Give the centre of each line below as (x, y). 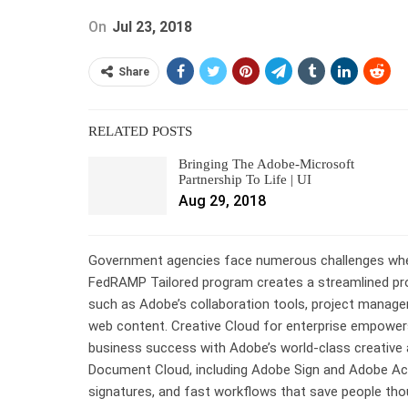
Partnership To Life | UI (245, 179)
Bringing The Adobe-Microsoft (266, 163)
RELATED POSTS (140, 131)
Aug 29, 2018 (222, 200)
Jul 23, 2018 (152, 26)
